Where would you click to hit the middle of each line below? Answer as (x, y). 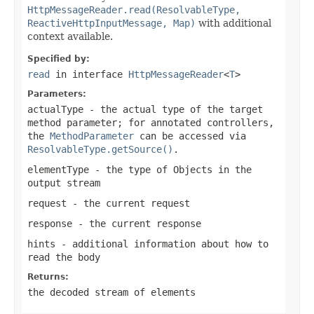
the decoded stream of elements (111, 292)
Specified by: (59, 59)
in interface (89, 74)
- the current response (137, 223)
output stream (64, 183)
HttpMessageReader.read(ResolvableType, (134, 9)
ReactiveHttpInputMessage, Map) (111, 23)
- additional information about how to (162, 244)
